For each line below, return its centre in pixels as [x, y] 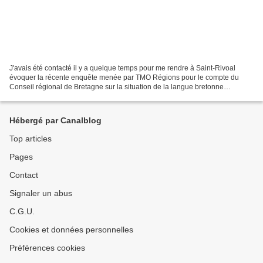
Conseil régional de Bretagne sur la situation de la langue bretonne [117, 87]
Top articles [31, 139]
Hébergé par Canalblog [55, 121]
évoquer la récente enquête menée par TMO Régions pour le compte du [124, 78]
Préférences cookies [47, 248]
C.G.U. [22, 212]
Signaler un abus [41, 193]
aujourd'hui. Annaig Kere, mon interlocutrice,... [83, 97]
